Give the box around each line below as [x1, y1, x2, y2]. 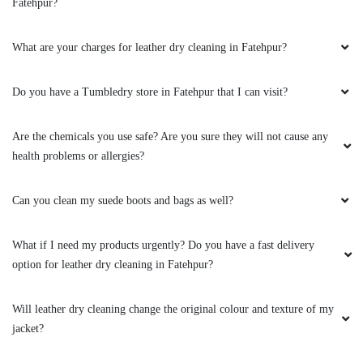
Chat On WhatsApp [71, 303, 160, 316]
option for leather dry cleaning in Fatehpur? [12, 124, 216, 137]
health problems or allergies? [12, 15, 144, 28]
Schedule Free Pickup [192, 303, 292, 316]
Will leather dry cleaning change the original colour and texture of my [12, 169, 334, 181]
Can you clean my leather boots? [12, 233, 161, 246]
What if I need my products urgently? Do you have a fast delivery [12, 105, 314, 117]
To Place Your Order [126, 270, 237, 283]
